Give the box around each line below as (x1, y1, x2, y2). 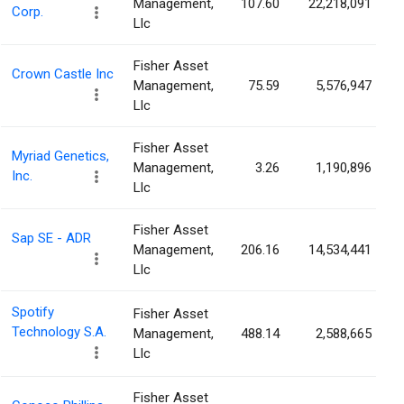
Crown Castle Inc (12, 66, 114, 83)
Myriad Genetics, (12, 148, 109, 165)
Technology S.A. (12, 324, 106, 341)
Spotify (12, 304, 54, 321)
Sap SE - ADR (12, 230, 91, 247)
